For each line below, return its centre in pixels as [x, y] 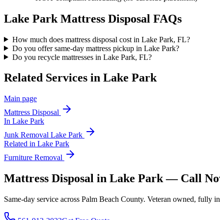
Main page [20, 99]
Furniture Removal [33, 158]
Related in [21, 144]
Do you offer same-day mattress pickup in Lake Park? [96, 48]
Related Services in [54, 78]
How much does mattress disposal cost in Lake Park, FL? [101, 39]
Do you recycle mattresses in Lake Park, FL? [82, 57]
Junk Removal [27, 135]
